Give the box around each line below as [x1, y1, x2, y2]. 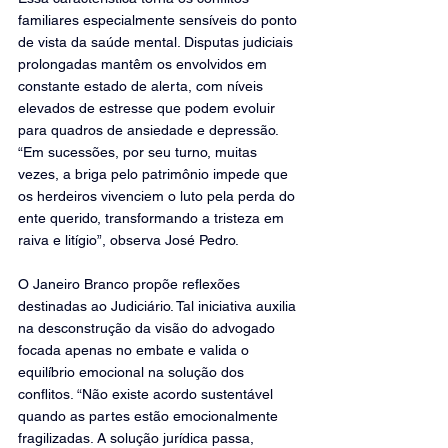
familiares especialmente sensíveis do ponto [18, 12, 301, 28]
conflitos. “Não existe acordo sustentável [18, 386, 277, 402]
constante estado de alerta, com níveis [18, 78, 267, 94]
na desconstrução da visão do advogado [18, 320, 279, 336]
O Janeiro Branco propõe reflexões [18, 276, 244, 292]
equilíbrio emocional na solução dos [18, 364, 248, 380]
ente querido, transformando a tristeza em [18, 210, 288, 226]
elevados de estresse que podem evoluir [18, 100, 279, 116]
